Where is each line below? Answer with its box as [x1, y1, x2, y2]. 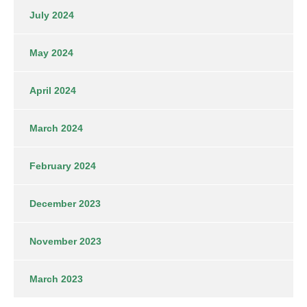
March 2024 [29, 122, 83, 134]
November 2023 [29, 235, 101, 247]
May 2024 [29, 47, 73, 58]
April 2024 [29, 84, 76, 96]
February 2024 [29, 160, 96, 171]
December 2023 [29, 197, 101, 209]
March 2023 [29, 273, 83, 284]
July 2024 [29, 9, 74, 21]
